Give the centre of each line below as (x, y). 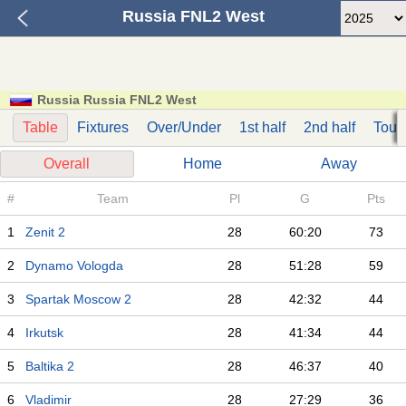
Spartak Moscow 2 (78, 299)
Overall (67, 164)
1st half (262, 127)
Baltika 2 (50, 366)
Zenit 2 (45, 232)
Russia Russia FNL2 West (117, 100)
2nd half (329, 127)
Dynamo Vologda (74, 266)
